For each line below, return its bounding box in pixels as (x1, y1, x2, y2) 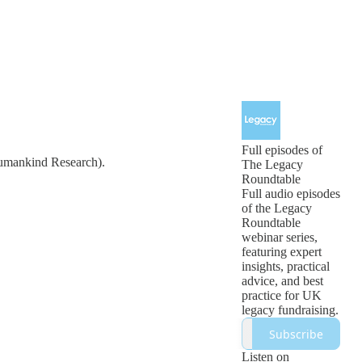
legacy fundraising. (242, 303, 339, 317)
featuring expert (242, 245, 322, 259)
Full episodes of (242, 143, 322, 157)
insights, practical (242, 259, 330, 273)
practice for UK (242, 288, 322, 302)
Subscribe (269, 326, 323, 342)
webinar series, (242, 230, 318, 244)
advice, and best (242, 274, 323, 288)
